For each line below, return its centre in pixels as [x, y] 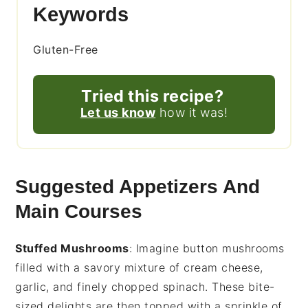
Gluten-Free [66, 50]
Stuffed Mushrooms [72, 249]
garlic [31, 287]
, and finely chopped [104, 287]
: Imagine [156, 249]
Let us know [118, 113]
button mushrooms [233, 249]
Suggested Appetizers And [138, 187]
